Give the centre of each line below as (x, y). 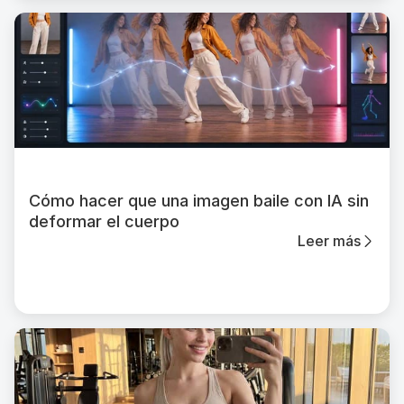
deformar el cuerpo (104, 221)
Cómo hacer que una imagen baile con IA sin (199, 201)
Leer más (329, 241)
